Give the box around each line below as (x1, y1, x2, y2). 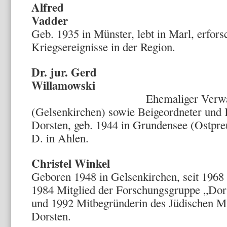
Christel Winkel (31, 155, 110, 172)
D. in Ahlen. (31, 130, 89, 145)
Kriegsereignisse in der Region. (31, 39, 175, 54)
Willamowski (31, 77, 95, 94)
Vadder (31, 12, 84, 29)
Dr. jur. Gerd (31, 63, 97, 81)
